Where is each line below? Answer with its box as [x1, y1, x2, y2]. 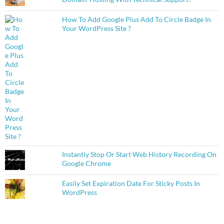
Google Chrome [61, 159, 111, 168]
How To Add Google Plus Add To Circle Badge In [61, 15, 211, 24]
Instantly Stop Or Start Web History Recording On [61, 150, 216, 159]
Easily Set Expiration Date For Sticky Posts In [61, 179, 200, 188]
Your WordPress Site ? [61, 24, 131, 33]
